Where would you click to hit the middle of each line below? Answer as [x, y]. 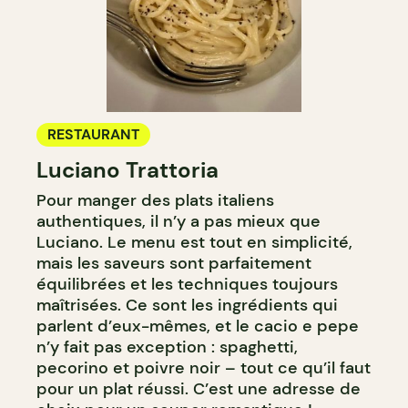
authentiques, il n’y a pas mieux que [178, 222]
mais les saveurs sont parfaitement [174, 264]
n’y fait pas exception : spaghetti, [167, 347]
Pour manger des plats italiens [155, 201]
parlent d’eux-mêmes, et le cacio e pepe [198, 326]
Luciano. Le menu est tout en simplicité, [194, 243]
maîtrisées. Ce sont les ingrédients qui [187, 306]
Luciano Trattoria [127, 170]
